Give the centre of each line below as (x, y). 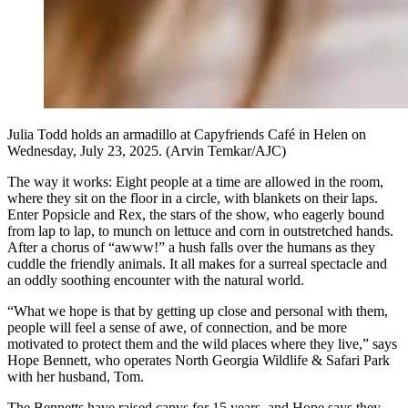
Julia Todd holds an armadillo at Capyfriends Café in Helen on (187, 134)
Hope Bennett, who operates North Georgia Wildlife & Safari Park (199, 360)
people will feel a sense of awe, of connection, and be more (177, 327)
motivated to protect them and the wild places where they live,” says (202, 343)
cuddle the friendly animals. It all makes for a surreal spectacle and (197, 263)
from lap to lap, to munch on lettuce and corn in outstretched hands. (200, 230)
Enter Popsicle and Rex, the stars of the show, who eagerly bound (196, 214)
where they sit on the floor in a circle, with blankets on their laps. (193, 198)
